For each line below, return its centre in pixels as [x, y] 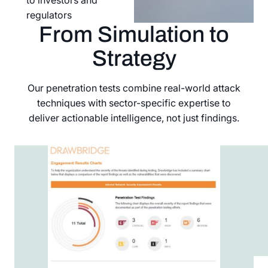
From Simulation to [134, 34]
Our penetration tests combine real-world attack [134, 88]
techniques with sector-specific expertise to [134, 103]
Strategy [134, 58]
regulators [49, 15]
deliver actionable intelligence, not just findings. [134, 118]
